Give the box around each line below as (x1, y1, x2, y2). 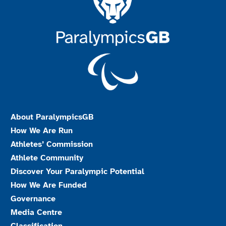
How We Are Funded (11, 181, 87, 190)
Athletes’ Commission (11, 140, 93, 149)
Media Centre (11, 208, 62, 217)
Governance (11, 195, 55, 204)
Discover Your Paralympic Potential (11, 167, 144, 177)
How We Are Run (11, 127, 73, 136)
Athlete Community (11, 154, 83, 163)
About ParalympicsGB (11, 113, 93, 122)
